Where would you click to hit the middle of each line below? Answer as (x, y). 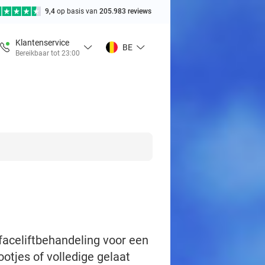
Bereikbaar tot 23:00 (48, 53)
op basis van (78, 11)
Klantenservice (42, 42)
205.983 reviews (125, 11)
